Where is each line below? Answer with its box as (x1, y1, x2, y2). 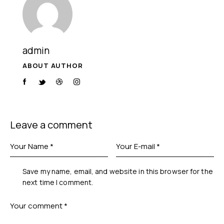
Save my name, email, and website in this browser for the (22, 166, 213, 176)
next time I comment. (22, 177, 93, 187)
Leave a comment (10, 118, 92, 132)
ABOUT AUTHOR (22, 60, 83, 70)
